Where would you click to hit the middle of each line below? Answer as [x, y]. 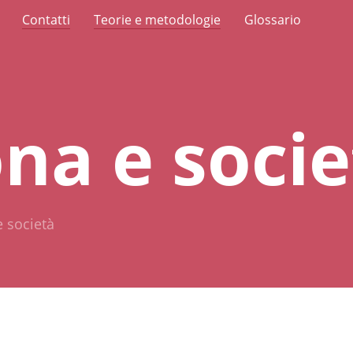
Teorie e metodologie [157, 20]
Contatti [46, 20]
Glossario [273, 20]
